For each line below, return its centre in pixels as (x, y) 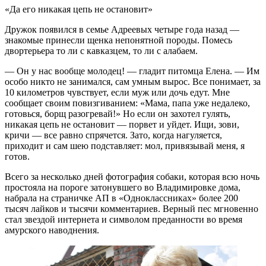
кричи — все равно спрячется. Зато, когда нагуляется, (113, 135)
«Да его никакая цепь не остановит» (79, 9)
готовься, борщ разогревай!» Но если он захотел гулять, (118, 114)
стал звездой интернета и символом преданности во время (123, 220)
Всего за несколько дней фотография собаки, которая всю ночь (132, 177)
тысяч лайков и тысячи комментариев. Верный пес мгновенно (132, 209)
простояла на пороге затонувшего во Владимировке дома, (123, 188)
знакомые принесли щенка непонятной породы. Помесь (118, 40)
